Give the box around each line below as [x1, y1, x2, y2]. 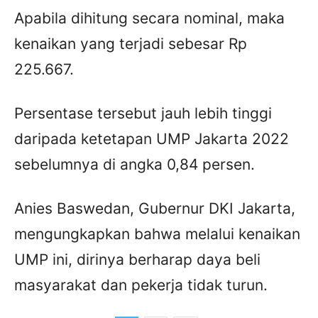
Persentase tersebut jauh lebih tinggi [14, 104, 272, 122]
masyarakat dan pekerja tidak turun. [14, 275, 268, 294]
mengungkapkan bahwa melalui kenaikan [14, 224, 300, 243]
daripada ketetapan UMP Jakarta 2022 [14, 129, 289, 148]
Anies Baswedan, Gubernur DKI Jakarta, [14, 199, 295, 217]
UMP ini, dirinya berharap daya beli [14, 250, 261, 268]
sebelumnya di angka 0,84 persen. [14, 155, 255, 173]
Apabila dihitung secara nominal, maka [14, 9, 285, 27]
